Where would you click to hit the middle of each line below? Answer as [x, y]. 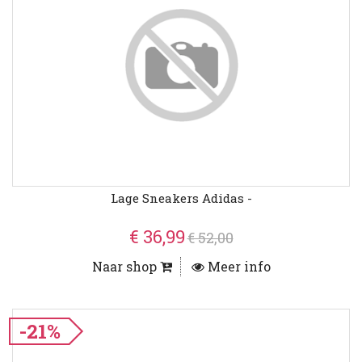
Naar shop [126, 267]
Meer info [237, 267]
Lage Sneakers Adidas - [181, 198]
